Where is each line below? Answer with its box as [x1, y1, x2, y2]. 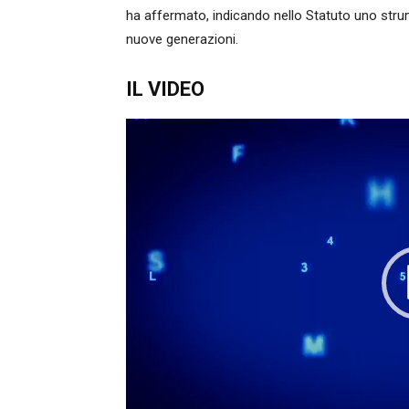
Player [125, 145, 162, 162]
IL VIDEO [126, 78, 204, 100]
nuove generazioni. [126, 31, 238, 47]
